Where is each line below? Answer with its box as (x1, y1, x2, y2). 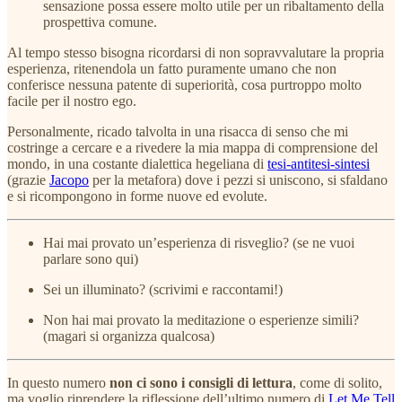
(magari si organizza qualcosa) (43, 328, 214, 344)
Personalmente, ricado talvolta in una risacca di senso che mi (7, 123, 348, 139)
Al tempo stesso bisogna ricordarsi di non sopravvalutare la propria (7, 44, 384, 60)
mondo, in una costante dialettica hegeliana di (7, 155, 267, 171)
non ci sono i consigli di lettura (109, 374, 293, 390)
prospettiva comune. (43, 13, 157, 30)
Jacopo (49, 171, 89, 188)
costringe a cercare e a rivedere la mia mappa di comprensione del (7, 139, 378, 155)
